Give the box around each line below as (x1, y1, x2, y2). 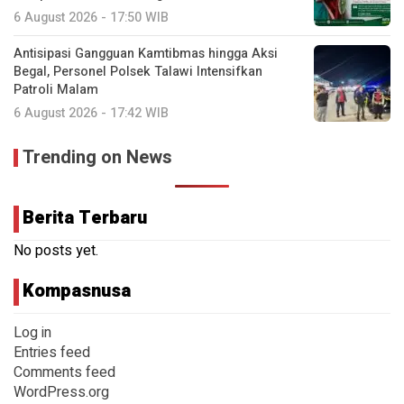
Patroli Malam (14, 79, 98, 99)
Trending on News (23, 143, 172, 170)
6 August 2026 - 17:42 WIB (14, 103, 169, 123)
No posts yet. (14, 239, 98, 262)
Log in (14, 321, 51, 344)
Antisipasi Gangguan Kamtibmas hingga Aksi (14, 43, 278, 63)
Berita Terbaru (23, 204, 147, 231)
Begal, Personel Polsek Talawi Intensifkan (14, 61, 262, 81)
